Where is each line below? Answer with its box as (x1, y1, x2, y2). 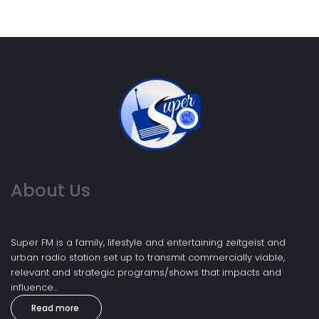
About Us (11, 178, 90, 202)
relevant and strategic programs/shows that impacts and (11, 265, 281, 279)
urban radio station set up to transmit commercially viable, (11, 250, 285, 264)
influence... (11, 280, 58, 294)
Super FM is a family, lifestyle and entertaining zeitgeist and (11, 235, 286, 249)
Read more (31, 301, 79, 314)
